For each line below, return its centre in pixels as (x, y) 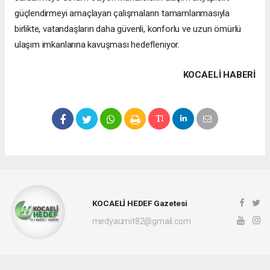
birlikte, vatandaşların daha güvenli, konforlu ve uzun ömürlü (128, 29)
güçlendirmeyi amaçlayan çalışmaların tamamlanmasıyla (122, 14)
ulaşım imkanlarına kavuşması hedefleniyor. (97, 45)
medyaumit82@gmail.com (141, 221)
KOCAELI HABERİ (219, 75)
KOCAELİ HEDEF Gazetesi (140, 203)
